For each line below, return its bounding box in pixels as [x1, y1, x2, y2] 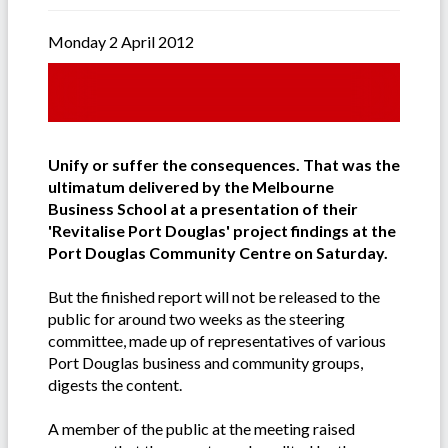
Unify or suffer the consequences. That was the [48, 155, 400, 175]
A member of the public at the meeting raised [48, 419, 355, 439]
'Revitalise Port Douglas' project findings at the [48, 221, 396, 241]
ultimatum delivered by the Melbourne [48, 177, 334, 197]
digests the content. [48, 375, 182, 395]
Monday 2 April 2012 [48, 32, 194, 52]
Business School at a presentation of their [48, 199, 358, 219]
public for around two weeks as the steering [48, 309, 345, 329]
